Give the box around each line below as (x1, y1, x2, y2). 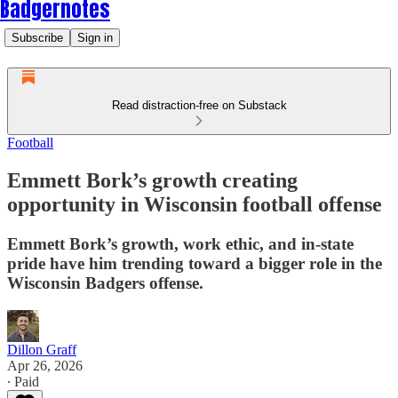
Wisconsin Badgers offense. (7, 273, 203, 292)
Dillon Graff (7, 341, 76, 357)
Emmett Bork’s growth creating (7, 168, 298, 192)
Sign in (77, 31, 113, 44)
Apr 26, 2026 (7, 357, 83, 373)
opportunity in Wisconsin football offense (7, 192, 382, 216)
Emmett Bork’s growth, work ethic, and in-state (7, 234, 354, 253)
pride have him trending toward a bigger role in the (7, 253, 382, 273)
